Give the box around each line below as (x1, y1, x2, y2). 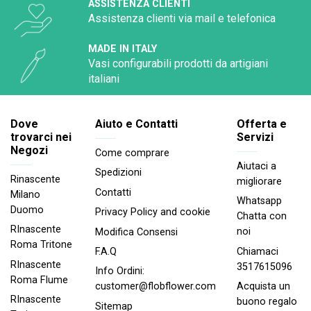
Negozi (10, 143, 48, 157)
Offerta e (237, 117, 287, 131)
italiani (88, 72, 119, 85)
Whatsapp (237, 195, 282, 208)
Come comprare (95, 147, 169, 160)
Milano (10, 189, 40, 201)
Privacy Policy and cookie (95, 206, 210, 219)
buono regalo (237, 296, 297, 308)
